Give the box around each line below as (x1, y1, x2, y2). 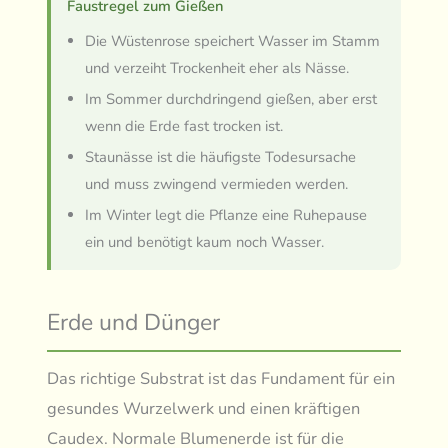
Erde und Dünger (47, 307, 221, 339)
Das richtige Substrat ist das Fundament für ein (47, 367, 396, 391)
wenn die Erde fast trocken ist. (84, 116, 283, 137)
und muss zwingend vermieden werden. (84, 174, 348, 195)
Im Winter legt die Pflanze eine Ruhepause (84, 205, 367, 226)
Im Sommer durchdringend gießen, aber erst (84, 89, 377, 110)
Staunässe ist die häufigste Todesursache (84, 147, 356, 168)
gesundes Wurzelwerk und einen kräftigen (47, 397, 361, 421)
